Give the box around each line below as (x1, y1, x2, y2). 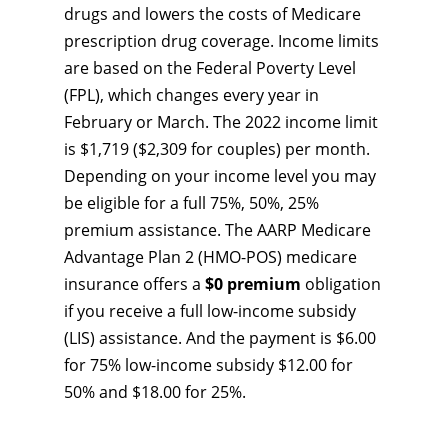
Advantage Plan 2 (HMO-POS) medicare (64, 246, 357, 268)
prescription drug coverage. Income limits (64, 30, 379, 52)
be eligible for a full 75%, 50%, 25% (64, 192, 319, 214)
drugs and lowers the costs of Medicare (64, 3, 361, 25)
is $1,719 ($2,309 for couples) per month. (64, 138, 370, 160)
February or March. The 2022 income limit (64, 111, 378, 133)
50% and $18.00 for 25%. (64, 381, 246, 403)
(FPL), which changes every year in (64, 84, 319, 106)
